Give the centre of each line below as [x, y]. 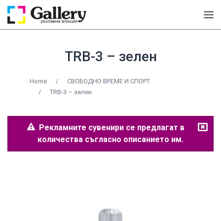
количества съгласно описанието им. [110, 139]
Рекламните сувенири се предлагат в [110, 128]
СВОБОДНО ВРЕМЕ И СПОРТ [109, 81]
